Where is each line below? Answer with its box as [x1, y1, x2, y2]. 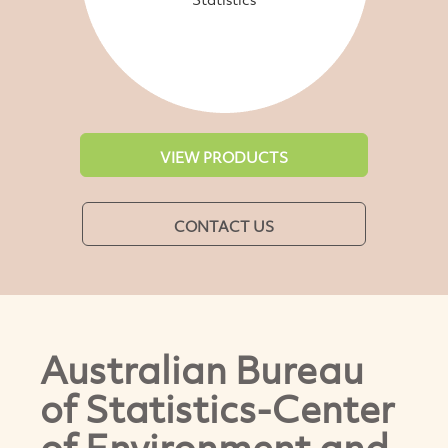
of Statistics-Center [40, 382, 395, 434]
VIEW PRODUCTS [160, 146, 288, 167]
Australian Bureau [40, 343, 364, 395]
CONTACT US [174, 215, 274, 236]
